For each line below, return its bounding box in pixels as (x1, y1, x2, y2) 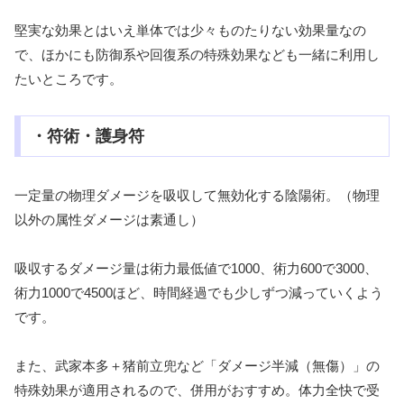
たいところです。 (14, 71, 123, 87)
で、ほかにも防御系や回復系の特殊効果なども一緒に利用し (14, 47, 380, 63)
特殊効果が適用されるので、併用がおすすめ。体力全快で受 (14, 382, 380, 399)
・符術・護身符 (30, 127, 144, 146)
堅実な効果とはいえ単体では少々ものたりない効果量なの (14, 23, 366, 39)
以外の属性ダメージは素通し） (14, 212, 204, 228)
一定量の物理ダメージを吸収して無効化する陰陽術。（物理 (14, 188, 380, 204)
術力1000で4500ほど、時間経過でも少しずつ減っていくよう (14, 285, 383, 301)
